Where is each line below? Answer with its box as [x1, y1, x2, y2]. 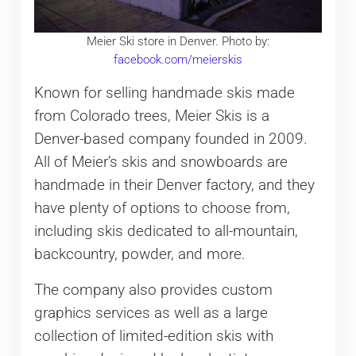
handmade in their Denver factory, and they [33, 176, 315, 194]
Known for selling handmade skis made [33, 83, 295, 102]
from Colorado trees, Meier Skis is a [33, 106, 269, 125]
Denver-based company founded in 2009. [33, 130, 308, 148]
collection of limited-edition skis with [33, 327, 273, 345]
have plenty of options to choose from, [33, 199, 290, 217]
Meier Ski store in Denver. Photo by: [86, 33, 269, 48]
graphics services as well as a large [33, 304, 268, 322]
